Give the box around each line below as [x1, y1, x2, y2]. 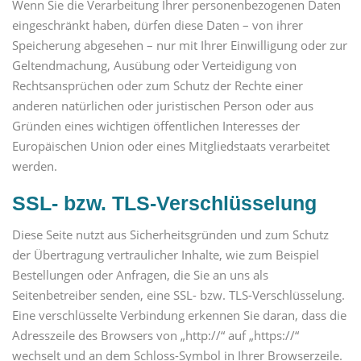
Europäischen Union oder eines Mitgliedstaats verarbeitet [12, 138, 330, 155]
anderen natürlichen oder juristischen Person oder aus [12, 98, 313, 114]
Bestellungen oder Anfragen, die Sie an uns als [12, 266, 268, 283]
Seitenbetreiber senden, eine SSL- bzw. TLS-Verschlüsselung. [12, 286, 345, 303]
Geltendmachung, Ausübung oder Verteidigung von [12, 57, 297, 74]
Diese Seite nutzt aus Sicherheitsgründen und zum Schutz [12, 226, 329, 243]
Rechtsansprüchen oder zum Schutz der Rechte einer [12, 77, 303, 94]
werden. [12, 158, 57, 175]
